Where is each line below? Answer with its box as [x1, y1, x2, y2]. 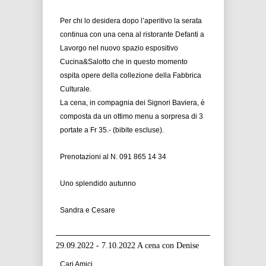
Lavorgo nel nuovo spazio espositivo [60, 44, 178, 52]
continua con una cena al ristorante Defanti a [60, 30, 204, 39]
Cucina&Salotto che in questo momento [60, 58, 188, 66]
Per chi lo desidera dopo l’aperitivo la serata [60, 17, 202, 25]
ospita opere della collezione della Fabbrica [60, 71, 201, 80]
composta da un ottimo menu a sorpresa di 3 [60, 112, 203, 121]
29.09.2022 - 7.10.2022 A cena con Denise [56, 241, 199, 250]
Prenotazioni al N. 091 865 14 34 [60, 153, 166, 161]
